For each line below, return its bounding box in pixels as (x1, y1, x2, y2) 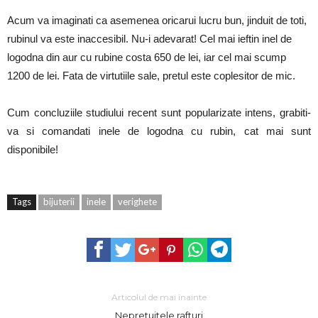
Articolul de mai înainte (111, 291, 207, 302)
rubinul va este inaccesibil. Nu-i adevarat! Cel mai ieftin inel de (7, 32, 292, 45)
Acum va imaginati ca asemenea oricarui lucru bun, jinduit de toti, (7, 13, 307, 26)
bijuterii (43, 195, 75, 207)
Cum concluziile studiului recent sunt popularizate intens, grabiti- (7, 106, 311, 119)
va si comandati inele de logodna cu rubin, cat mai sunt (7, 124, 311, 137)
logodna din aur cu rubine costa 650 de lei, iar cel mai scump (7, 50, 286, 63)
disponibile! (7, 143, 58, 155)
